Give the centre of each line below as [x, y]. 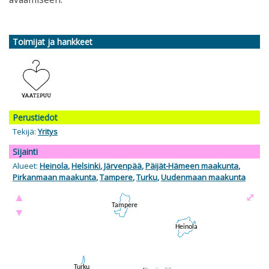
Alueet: [26, 165]
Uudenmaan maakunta [203, 177]
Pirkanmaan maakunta [54, 177]
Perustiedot [35, 117]
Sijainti [25, 151]
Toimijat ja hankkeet [53, 41]
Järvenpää [123, 165]
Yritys [48, 131]
